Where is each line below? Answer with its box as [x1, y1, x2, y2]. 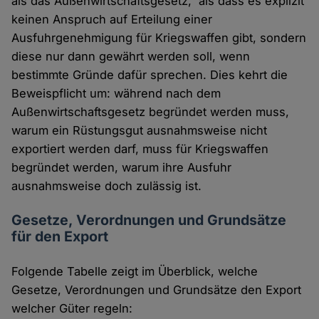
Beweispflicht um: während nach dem [11, 86, 221, 101]
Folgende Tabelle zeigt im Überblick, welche [11, 264, 258, 279]
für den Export [11, 228, 109, 246]
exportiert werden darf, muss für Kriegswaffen [11, 142, 269, 157]
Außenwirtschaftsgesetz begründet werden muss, [11, 105, 290, 120]
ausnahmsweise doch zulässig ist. [11, 179, 202, 194]
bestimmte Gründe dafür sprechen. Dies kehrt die [11, 68, 288, 83]
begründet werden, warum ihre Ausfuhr [11, 160, 232, 175]
